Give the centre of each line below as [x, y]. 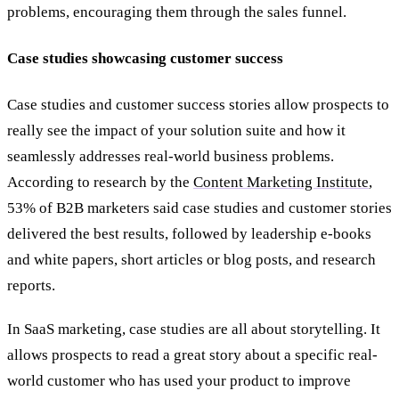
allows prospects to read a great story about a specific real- [192, 354]
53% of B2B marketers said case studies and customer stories [199, 208]
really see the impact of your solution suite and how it [176, 130]
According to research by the [100, 182]
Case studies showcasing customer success [145, 58]
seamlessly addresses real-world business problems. [171, 156]
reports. [31, 285]
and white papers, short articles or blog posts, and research [191, 259]
